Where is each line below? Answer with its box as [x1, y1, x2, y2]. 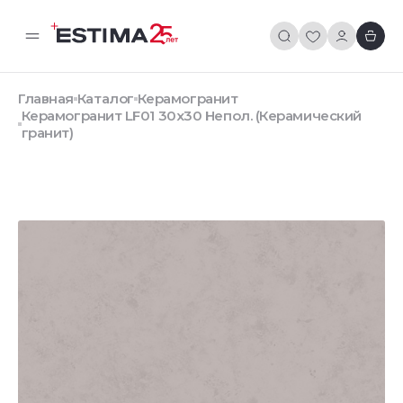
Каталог [76, 90, 134, 107]
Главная [18, 90, 74, 107]
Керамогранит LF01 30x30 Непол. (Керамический [21, 107, 362, 124]
